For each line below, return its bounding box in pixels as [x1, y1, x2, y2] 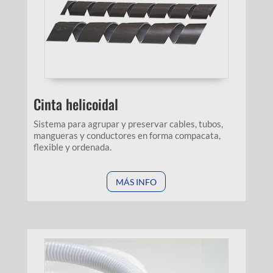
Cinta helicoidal [33, 94, 118, 115]
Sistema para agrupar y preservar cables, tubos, [33, 118, 223, 130]
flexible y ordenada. [33, 141, 112, 153]
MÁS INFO [116, 176, 157, 187]
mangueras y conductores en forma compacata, [33, 130, 221, 141]
